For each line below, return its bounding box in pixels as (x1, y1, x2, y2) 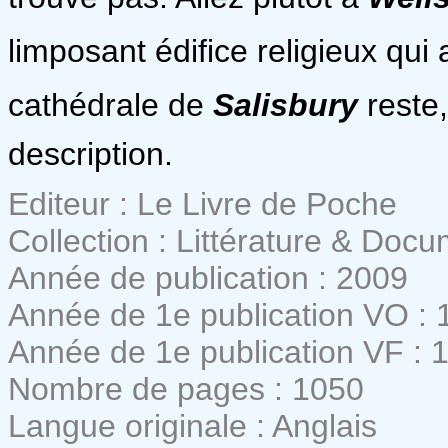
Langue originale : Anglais (8, 407, 377, 444)
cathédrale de (8, 86, 213, 123)
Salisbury (213, 86, 358, 123)
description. (8, 135, 173, 172)
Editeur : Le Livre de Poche (8, 185, 397, 222)
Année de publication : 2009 (8, 259, 408, 296)
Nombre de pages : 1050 (8, 370, 364, 407)
